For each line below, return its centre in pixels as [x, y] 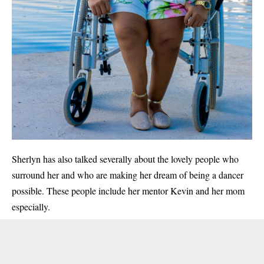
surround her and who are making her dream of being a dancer [128, 175]
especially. [31, 207]
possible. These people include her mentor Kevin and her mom [128, 191]
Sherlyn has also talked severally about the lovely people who [125, 159]
